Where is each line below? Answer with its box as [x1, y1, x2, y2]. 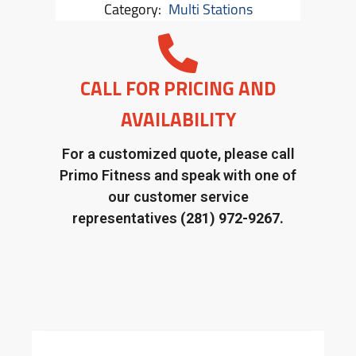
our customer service [107, 188, 249, 206]
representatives [72, 210, 180, 227]
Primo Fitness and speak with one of [60, 167, 296, 184]
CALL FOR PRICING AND [80, 74, 276, 103]
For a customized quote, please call [61, 145, 295, 163]
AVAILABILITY [120, 105, 236, 134]
